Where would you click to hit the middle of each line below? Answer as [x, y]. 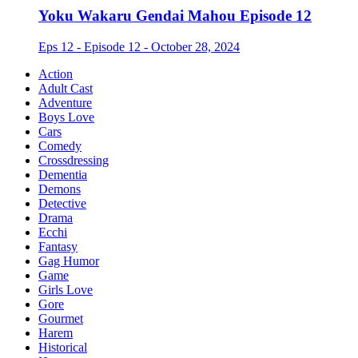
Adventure [65, 102]
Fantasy [58, 246]
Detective [62, 203]
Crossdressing [74, 160]
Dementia [63, 174]
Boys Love [66, 117]
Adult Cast [66, 88]
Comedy [60, 145]
